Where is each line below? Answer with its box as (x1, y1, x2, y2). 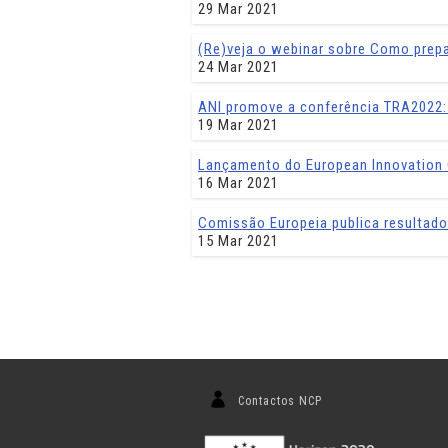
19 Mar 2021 (198, 116, 279, 134)
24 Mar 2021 (198, 58, 279, 76)
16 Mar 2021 (198, 174, 279, 192)
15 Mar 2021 (198, 232, 279, 250)
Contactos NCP (238, 394, 322, 408)
